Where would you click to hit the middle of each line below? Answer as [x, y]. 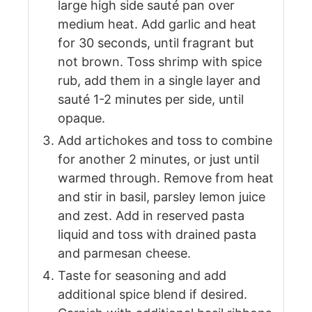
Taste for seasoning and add [142, 276]
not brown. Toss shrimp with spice [160, 62]
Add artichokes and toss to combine [165, 141]
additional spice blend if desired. [153, 295]
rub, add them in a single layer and [159, 81]
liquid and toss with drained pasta [157, 235]
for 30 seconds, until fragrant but [156, 43]
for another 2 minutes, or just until [158, 159]
